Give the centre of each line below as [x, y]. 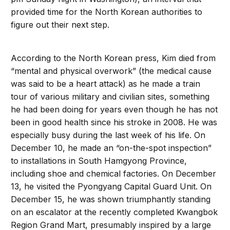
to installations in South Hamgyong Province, [99, 161]
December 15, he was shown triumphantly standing [111, 199]
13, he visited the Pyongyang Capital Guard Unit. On [111, 187]
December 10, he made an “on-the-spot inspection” [111, 148]
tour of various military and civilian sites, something [110, 97]
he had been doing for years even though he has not [114, 110]
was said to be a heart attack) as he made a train [106, 84]
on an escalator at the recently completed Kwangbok [114, 212]
